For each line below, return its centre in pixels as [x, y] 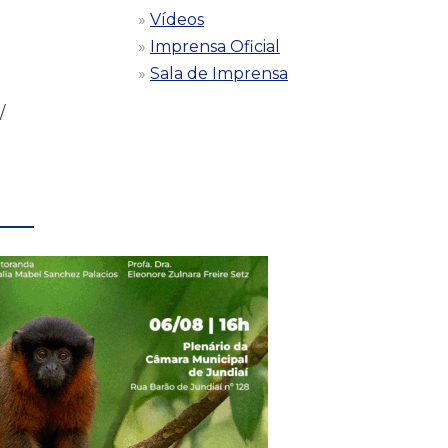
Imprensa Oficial [215, 46]
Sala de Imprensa [219, 73]
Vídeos [177, 19]
